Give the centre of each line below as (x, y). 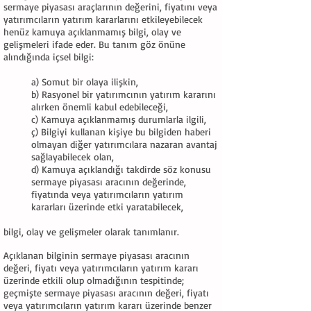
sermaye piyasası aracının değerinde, (109, 182)
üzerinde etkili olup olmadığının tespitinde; (94, 280)
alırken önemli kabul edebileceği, (100, 107)
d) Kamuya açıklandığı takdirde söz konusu (121, 169)
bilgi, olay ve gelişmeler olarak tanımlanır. (91, 232)
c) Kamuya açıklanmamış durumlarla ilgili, (119, 119)
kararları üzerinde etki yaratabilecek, (109, 207)
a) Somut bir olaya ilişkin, (85, 82)
